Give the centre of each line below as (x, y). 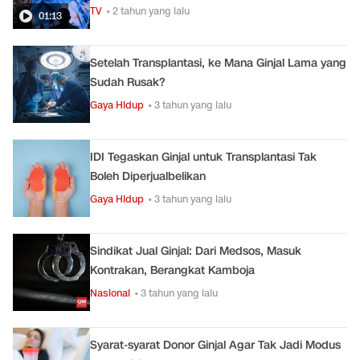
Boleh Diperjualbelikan (148, 176)
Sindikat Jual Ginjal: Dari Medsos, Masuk (196, 251)
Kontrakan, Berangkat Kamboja (172, 270)
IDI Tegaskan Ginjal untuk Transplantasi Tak (203, 157)
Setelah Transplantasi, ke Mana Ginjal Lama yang (218, 63)
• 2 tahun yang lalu (148, 11)
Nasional (110, 293)
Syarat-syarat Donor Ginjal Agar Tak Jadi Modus (215, 345)
